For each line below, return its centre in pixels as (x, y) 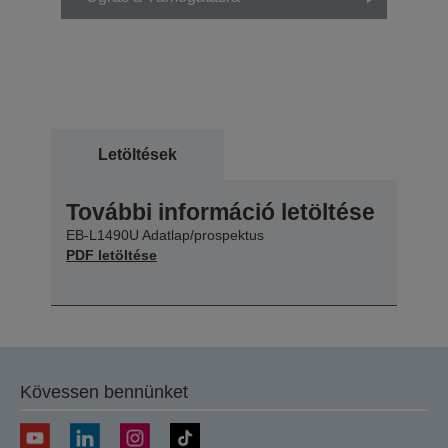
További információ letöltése (220, 211)
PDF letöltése (111, 254)
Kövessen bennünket (104, 391)
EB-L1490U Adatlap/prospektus (165, 234)
